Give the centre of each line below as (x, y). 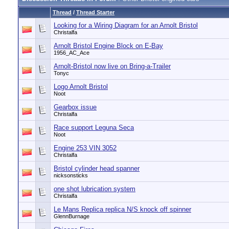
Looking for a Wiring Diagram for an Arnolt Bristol (126, 25)
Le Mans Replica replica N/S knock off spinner (122, 209)
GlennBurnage (72, 216)
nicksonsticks (71, 175)
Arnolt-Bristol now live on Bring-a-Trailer (112, 66)
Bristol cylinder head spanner (97, 168)
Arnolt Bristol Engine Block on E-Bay (108, 46)
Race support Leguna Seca (94, 128)
